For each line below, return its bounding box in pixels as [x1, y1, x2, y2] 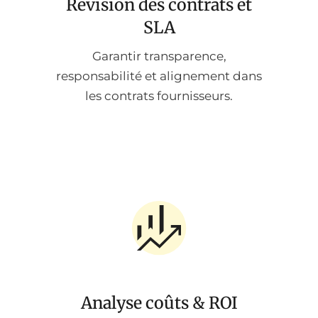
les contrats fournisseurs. [85, 89, 233, 104]
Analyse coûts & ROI [80, 292, 238, 314]
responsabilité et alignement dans [56, 69, 262, 84]
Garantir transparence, [92, 49, 226, 64]
